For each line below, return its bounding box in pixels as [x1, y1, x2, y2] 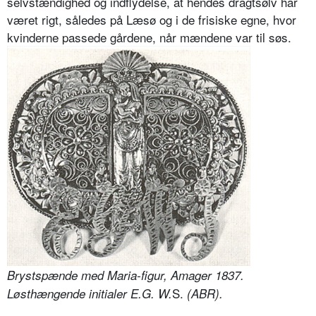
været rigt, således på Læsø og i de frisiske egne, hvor [7, 11, 296, 29]
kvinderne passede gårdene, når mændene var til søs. [7, 28, 291, 47]
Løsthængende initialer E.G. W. [7, 285, 172, 303]
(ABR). [187, 285, 223, 303]
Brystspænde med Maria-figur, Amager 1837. [7, 267, 244, 284]
